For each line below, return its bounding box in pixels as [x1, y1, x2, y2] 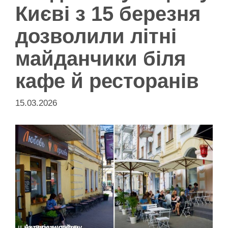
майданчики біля [15, 47, 186, 70]
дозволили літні [15, 25, 177, 48]
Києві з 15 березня [15, 3, 201, 25]
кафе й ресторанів [15, 70, 199, 93]
